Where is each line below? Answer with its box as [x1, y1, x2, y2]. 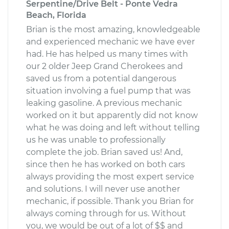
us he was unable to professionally [26, 134, 166, 145]
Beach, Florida [26, 10, 86, 20]
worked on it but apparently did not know [26, 110, 198, 120]
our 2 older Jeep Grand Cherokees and [26, 61, 183, 71]
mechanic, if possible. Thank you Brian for [26, 196, 194, 206]
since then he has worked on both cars [26, 159, 185, 169]
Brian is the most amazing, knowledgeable [26, 24, 200, 34]
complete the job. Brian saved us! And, [26, 147, 182, 157]
